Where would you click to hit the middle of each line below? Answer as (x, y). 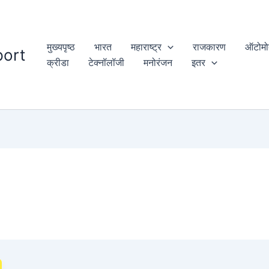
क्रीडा (58, 62)
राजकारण (209, 47)
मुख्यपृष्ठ (61, 47)
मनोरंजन (158, 62)
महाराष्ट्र (146, 47)
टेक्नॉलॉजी (106, 62)
